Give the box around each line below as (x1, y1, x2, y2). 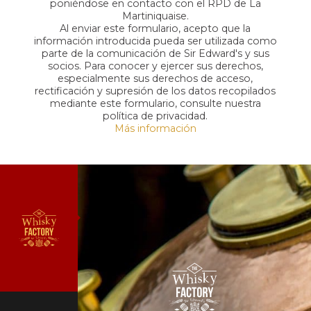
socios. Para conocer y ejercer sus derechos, (47, 60, 263, 73)
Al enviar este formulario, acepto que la (60, 22, 251, 35)
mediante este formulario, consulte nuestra (49, 97, 261, 110)
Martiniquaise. (121, 10, 189, 23)
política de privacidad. (103, 110, 208, 123)
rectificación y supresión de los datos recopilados (35, 85, 276, 98)
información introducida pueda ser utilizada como (33, 35, 277, 48)
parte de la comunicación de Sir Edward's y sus (41, 47, 269, 60)
